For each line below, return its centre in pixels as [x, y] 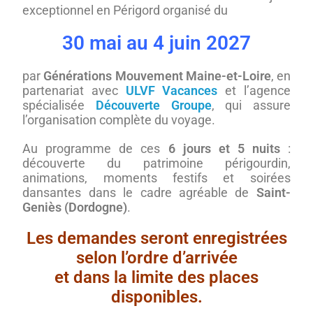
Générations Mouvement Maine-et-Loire [157, 76]
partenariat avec [74, 90]
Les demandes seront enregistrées [156, 238]
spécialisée [59, 105]
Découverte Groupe [153, 105]
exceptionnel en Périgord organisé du [125, 10]
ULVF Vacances [172, 90]
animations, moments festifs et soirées [156, 178]
